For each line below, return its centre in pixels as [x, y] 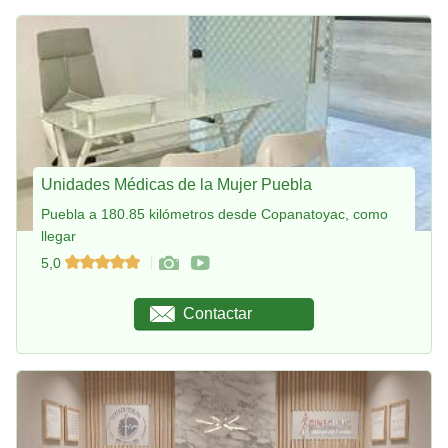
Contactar [218, 313]
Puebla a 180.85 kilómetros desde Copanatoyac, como [214, 214]
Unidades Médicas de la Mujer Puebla [176, 185]
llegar [58, 236]
